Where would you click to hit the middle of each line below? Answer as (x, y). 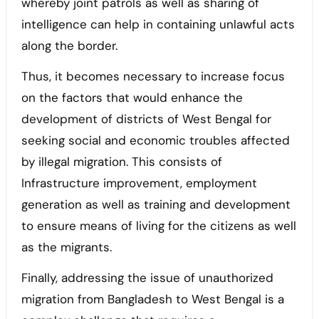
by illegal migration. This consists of (121, 162)
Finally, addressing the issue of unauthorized (147, 278)
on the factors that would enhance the (132, 98)
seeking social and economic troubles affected (155, 141)
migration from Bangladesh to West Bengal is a (152, 299)
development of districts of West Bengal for (146, 119)
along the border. (71, 46)
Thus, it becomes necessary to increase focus (153, 77)
